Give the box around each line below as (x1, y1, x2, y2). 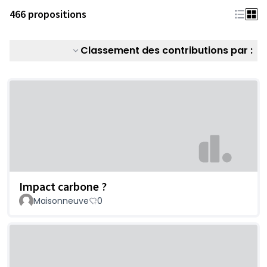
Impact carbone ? (19, 179, 107, 194)
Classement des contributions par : (80, 44, 253, 57)
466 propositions (10, 7, 86, 21)
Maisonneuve (33, 195, 89, 207)
